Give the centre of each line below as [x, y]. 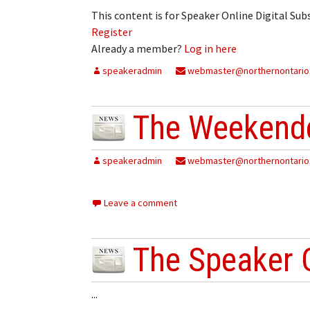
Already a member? [138, 48]
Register [112, 31]
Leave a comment [140, 202]
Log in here [210, 48]
